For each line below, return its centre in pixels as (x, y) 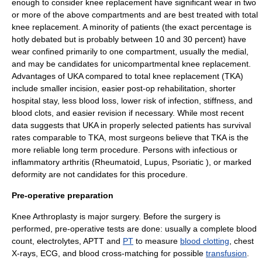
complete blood (228, 229)
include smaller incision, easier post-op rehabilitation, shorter (124, 88)
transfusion (226, 253)
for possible (182, 253)
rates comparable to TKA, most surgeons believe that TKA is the (130, 137)
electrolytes (58, 241)
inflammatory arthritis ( (53, 162)
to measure (157, 241)
